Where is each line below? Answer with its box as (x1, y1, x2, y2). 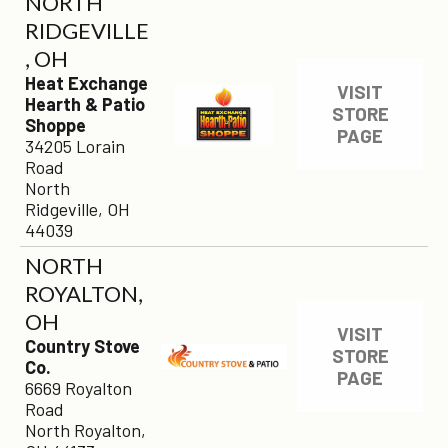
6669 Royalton (25, 377, 132, 399)
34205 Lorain (25, 135, 125, 157)
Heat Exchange (25, 72, 148, 94)
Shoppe (25, 114, 86, 136)
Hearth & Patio (25, 93, 145, 115)
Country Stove (25, 335, 140, 357)
